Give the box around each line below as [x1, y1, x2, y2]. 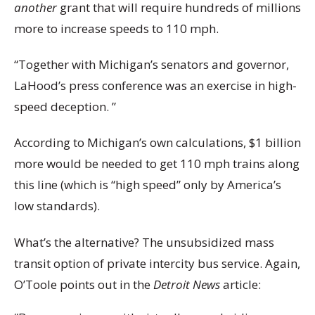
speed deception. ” [14, 98, 116, 115]
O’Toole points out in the [14, 276, 153, 292]
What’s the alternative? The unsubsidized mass [14, 233, 274, 250]
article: [220, 276, 261, 292]
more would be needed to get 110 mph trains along [14, 155, 300, 172]
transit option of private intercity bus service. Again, [14, 255, 300, 271]
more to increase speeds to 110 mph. [14, 20, 219, 37]
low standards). [14, 198, 100, 214]
